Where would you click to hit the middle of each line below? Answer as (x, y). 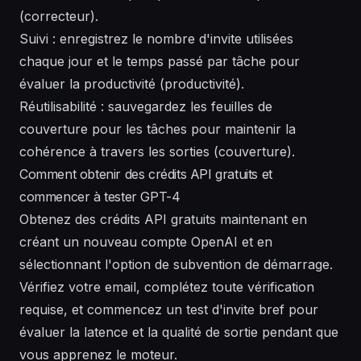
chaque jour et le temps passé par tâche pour (160, 62)
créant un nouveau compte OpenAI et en (146, 242)
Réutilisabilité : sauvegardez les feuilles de (146, 107)
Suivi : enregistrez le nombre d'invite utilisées (156, 39)
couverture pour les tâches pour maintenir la (158, 129)
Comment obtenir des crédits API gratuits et (146, 174)
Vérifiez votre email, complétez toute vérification (167, 287)
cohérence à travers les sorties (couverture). (157, 152)
